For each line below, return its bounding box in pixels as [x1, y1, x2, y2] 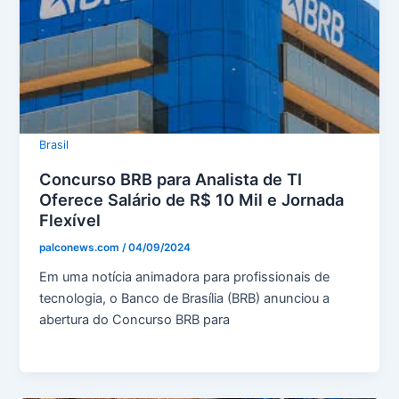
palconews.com [39, 240, 123, 254]
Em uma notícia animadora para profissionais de [39, 268, 330, 285]
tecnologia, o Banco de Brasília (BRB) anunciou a [39, 289, 330, 306]
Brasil [39, 137, 69, 151]
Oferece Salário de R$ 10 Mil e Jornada [39, 190, 345, 210]
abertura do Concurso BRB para [39, 311, 231, 328]
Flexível [39, 210, 102, 231]
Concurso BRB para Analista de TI [39, 169, 303, 190]
